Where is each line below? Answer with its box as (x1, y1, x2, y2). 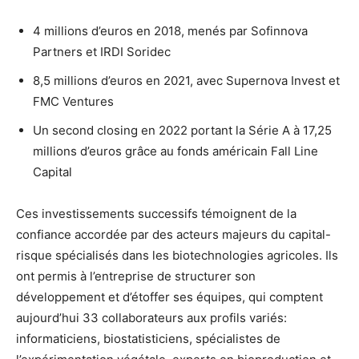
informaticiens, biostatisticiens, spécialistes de (16, 331, 280, 346)
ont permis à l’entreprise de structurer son (16, 268, 256, 284)
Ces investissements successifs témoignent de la (16, 206, 296, 221)
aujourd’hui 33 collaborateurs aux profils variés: (16, 310, 287, 325)
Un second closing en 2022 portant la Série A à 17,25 (33, 123, 332, 138)
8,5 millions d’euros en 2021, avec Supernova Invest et (33, 73, 340, 88)
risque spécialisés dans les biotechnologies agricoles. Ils (16, 248, 338, 263)
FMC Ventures (33, 94, 114, 109)
